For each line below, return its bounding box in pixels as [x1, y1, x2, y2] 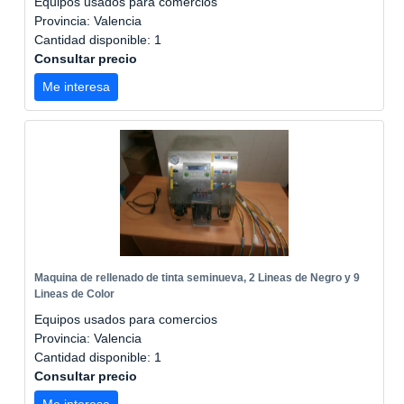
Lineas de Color [34, 288, 115, 300]
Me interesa [42, 79, 110, 94]
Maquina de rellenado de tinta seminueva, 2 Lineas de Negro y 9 [34, 271, 360, 284]
